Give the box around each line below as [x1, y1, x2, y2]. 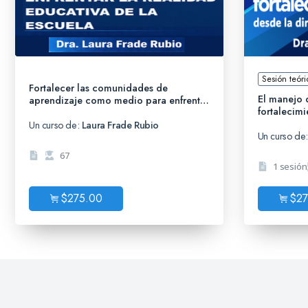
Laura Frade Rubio [81, 118, 159, 132]
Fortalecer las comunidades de [29, 80, 168, 95]
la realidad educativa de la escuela [29, 105, 187, 120]
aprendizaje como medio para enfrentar [29, 93, 209, 107]
